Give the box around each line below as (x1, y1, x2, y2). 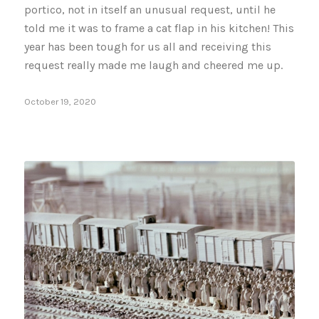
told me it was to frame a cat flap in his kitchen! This (23, 21, 294, 36)
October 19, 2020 (23, 96, 96, 108)
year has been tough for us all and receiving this (23, 40, 271, 54)
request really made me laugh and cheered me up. (23, 58, 283, 73)
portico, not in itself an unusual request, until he (23, 3, 276, 17)
